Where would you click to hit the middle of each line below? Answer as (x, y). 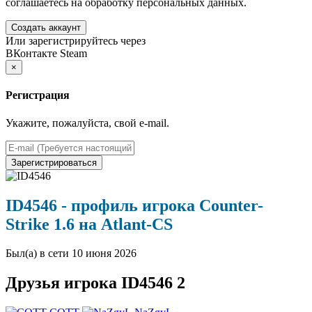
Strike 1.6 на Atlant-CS (89, 224)
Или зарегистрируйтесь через (76, 41)
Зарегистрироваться (54, 162)
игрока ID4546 (118, 283)
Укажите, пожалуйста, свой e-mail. (87, 123)
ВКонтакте (31, 54)
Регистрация (38, 95)
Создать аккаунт (46, 28)
